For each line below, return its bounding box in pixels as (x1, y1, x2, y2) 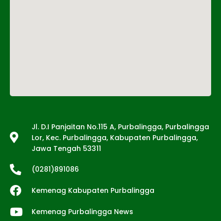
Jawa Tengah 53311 (31, 143, 101, 153)
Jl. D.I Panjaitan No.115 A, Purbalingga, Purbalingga (31, 121, 209, 132)
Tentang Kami (10, 105, 97, 122)
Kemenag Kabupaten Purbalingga (31, 185, 154, 196)
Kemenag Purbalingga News (31, 207, 133, 217)
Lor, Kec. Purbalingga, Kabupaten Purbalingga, (31, 132, 198, 143)
